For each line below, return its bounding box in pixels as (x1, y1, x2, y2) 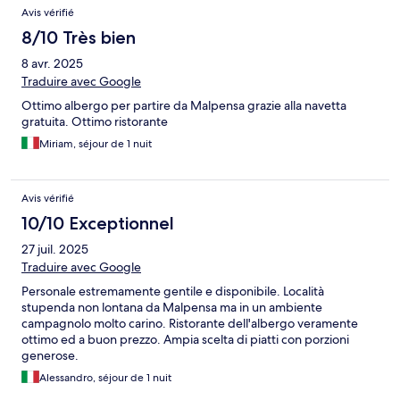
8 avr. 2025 (21, 55, 83, 72)
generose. (21, 347, 79, 364)
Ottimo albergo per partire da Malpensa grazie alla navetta (21, 97, 346, 114)
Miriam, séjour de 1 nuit (39, 137, 152, 152)
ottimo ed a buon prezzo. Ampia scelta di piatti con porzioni (21, 331, 349, 348)
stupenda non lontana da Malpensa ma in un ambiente (21, 299, 322, 316)
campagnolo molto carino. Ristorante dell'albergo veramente (21, 315, 358, 332)
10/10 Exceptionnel (21, 212, 174, 235)
